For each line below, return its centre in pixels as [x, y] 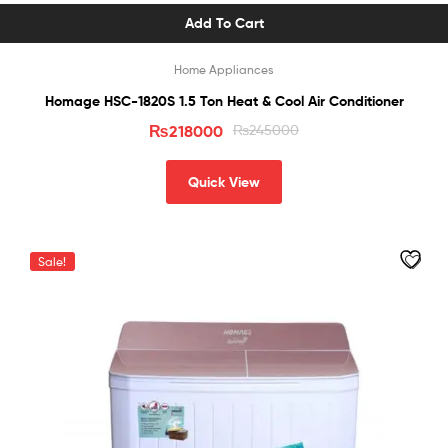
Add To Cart [224, 23]
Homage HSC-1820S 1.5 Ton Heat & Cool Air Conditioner [224, 100]
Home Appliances [224, 69]
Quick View [224, 182]
